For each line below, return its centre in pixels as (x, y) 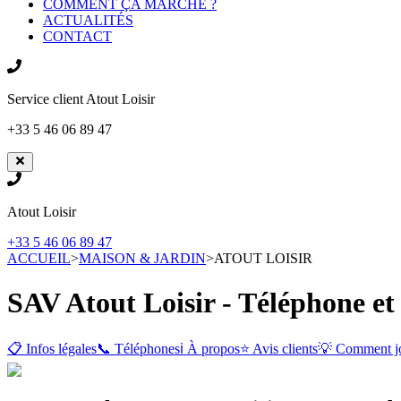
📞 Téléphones (138, 349)
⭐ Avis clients (279, 349)
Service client (47, 99)
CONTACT (77, 36)
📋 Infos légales (52, 349)
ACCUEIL (39, 259)
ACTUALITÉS (88, 20)
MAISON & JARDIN (142, 259)
